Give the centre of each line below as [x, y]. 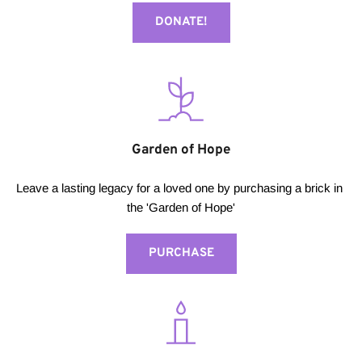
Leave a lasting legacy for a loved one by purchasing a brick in [179, 188]
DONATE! [181, 23]
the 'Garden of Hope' [181, 208]
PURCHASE [181, 254]
